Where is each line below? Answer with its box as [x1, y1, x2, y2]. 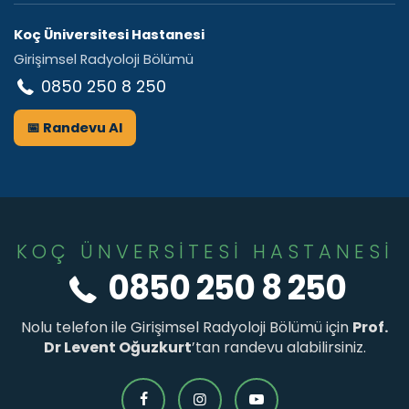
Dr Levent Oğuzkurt [43, 336, 192, 358]
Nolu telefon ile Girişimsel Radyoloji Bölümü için [21, 316, 352, 338]
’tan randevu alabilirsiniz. [191, 336, 366, 358]
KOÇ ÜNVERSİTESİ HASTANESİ [16, 237, 393, 265]
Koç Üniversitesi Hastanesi [14, 26, 204, 45]
